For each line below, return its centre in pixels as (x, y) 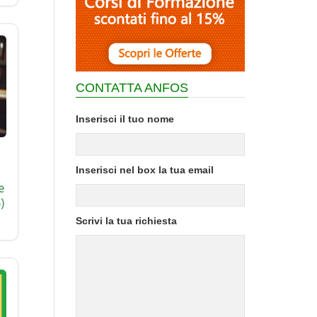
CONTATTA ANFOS (132, 87)
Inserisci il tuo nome (125, 119)
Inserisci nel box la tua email (145, 169)
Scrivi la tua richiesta (126, 220)
